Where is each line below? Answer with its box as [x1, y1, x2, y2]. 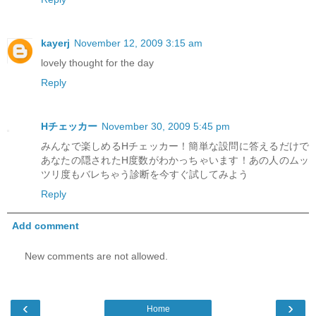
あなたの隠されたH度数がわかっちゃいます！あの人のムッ [41, 154, 309, 166]
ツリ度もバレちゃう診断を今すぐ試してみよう [41, 168, 248, 180]
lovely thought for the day [41, 56, 154, 68]
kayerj [41, 37, 70, 49]
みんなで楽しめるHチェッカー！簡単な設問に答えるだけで [41, 140, 309, 152]
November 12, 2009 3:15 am [74, 37, 202, 49]
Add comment [12, 220, 80, 232]
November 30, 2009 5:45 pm [102, 120, 230, 132]
